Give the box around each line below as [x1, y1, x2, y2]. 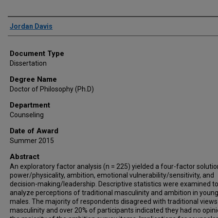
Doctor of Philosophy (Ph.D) [10, 85, 94, 93]
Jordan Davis [10, 22, 53, 30]
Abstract [10, 152, 39, 161]
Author [8, 19, 32, 29]
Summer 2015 [10, 137, 54, 145]
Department [10, 101, 50, 109]
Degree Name [10, 75, 57, 84]
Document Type [10, 49, 64, 58]
